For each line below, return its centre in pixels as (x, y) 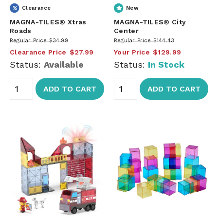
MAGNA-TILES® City (150, 22)
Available (64, 64)
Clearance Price (38, 52)
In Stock (166, 64)
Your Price (132, 52)
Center (126, 30)
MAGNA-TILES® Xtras (48, 22)
